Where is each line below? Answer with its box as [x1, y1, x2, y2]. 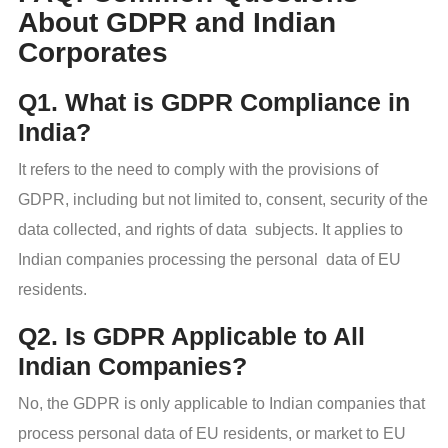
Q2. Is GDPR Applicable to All [18, 322, 365, 351]
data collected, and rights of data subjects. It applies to [18, 221, 403, 239]
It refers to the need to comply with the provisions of [18, 161, 378, 179]
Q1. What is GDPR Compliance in [18, 88, 410, 117]
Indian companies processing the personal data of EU [18, 251, 401, 269]
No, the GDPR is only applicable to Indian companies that [18, 395, 425, 413]
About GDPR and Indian [18, 6, 336, 38]
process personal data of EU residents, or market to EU [18, 425, 406, 443]
